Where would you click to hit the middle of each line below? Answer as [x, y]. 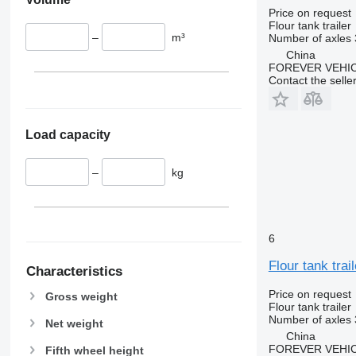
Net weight [74, 323]
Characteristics [74, 271]
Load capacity [68, 134]
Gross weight [81, 296]
